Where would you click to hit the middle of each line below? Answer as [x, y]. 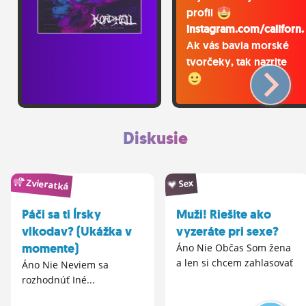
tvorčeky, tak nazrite [237, 62]
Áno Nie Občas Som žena [234, 248]
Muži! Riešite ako [224, 215]
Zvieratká [46, 184]
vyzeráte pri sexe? [227, 232]
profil [201, 13]
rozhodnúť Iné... [58, 280]
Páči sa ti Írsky [61, 215]
